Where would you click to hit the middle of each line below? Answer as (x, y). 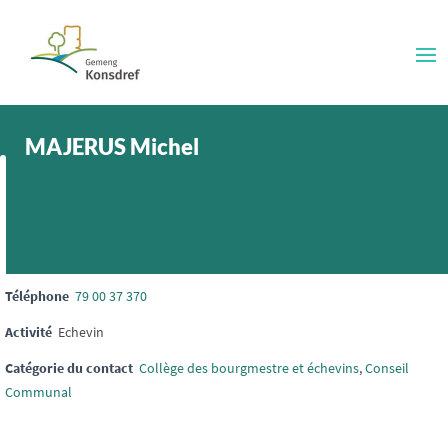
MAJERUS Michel (112, 146)
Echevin (81, 332)
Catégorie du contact (69, 368)
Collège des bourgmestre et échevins (249, 368)
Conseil (387, 368)
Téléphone (37, 296)
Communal (38, 392)
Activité (28, 332)
